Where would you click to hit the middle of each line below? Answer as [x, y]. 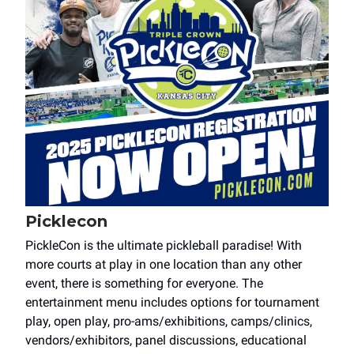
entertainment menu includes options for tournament [172, 302]
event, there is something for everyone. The [144, 283]
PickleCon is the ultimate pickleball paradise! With [164, 245]
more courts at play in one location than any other [164, 264]
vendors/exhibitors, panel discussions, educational [166, 340]
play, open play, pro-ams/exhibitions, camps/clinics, [169, 321]
